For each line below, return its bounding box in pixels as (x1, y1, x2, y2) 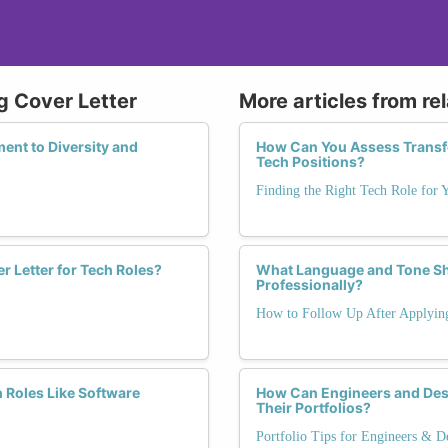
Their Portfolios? (256, 398, 371, 416)
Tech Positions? (256, 152, 365, 170)
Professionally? (256, 275, 363, 293)
